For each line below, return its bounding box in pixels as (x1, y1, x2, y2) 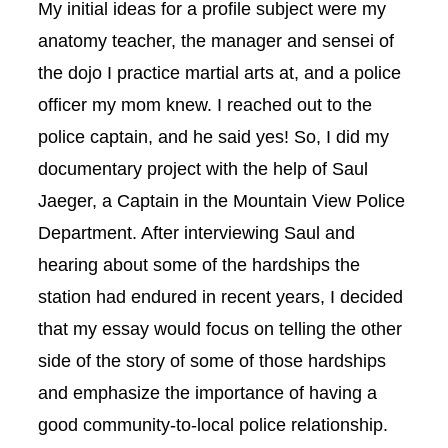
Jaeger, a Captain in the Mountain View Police (38, 189, 405, 211)
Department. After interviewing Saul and (38, 221, 355, 243)
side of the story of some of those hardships (38, 349, 386, 371)
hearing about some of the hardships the (38, 253, 360, 275)
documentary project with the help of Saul (38, 157, 368, 179)
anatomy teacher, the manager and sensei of (38, 29, 394, 51)
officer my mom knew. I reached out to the (38, 93, 372, 115)
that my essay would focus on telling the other (38, 317, 402, 339)
